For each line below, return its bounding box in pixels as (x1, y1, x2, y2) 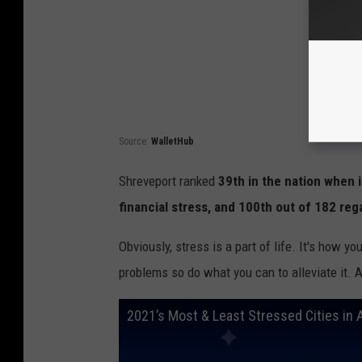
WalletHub (151, 135, 194, 147)
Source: (119, 135, 151, 147)
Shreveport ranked (119, 172, 215, 189)
